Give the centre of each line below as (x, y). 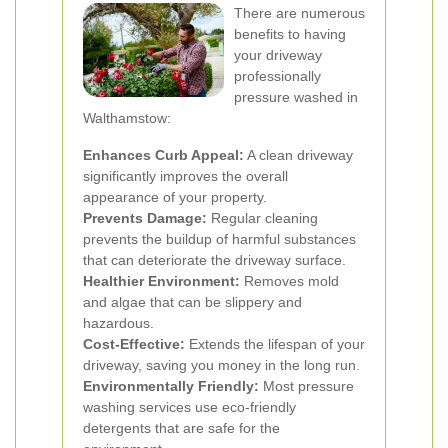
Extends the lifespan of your (275, 344)
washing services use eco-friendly (189, 407)
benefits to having (290, 34)
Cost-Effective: (134, 344)
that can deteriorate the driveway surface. (214, 260)
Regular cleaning (262, 218)
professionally (277, 76)
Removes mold (289, 281)
